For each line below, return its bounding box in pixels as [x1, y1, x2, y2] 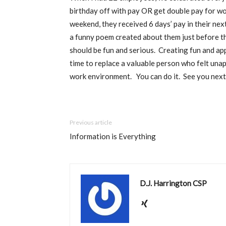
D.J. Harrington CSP [140, 179, 207, 188]
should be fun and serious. [70, 45, 155, 54]
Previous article [70, 119, 112, 126]
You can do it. [136, 72, 180, 81]
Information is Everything [70, 132, 156, 141]
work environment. [70, 72, 133, 81]
